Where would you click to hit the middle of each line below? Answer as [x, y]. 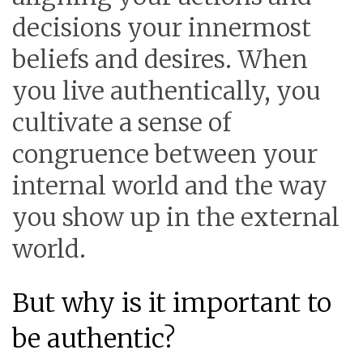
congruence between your [165, 154]
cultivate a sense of [122, 122]
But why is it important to [172, 303]
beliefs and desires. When [160, 59]
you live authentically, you [167, 91]
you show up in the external [176, 217]
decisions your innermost [162, 28]
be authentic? [94, 339]
